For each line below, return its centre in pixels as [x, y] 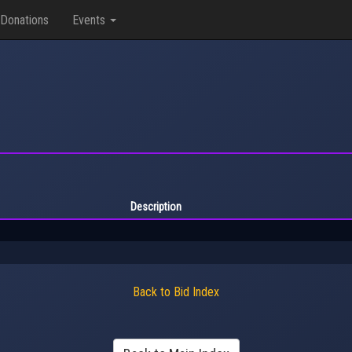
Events [90, 20]
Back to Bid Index [176, 291]
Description [156, 206]
